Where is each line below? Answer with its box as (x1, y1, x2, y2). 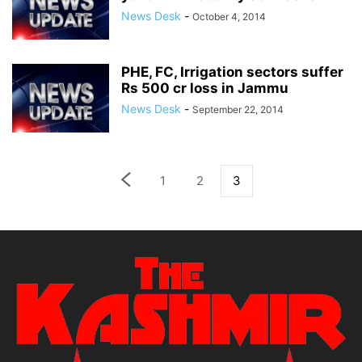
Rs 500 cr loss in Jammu (121, 80, 288, 96)
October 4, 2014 (192, 11, 266, 23)
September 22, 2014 (192, 103, 284, 116)
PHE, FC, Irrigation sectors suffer (121, 64, 343, 80)
